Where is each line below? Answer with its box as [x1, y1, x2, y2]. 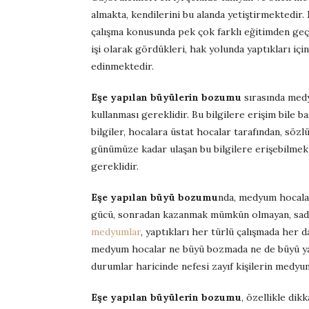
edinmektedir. [91, 60, 154, 72]
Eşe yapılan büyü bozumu [91, 191, 218, 203]
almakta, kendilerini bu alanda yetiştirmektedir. [91, 8, 307, 21]
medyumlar [91, 226, 141, 238]
